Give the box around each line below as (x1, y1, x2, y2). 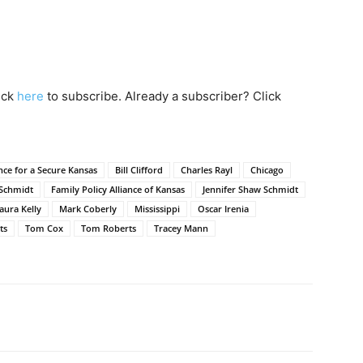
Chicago (250, 163, 284, 176)
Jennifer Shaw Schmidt (203, 182, 298, 195)
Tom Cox (25, 221, 63, 234)
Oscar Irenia (198, 202, 249, 215)
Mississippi (135, 202, 180, 215)
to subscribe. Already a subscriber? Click (44, 88, 281, 104)
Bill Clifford (115, 163, 163, 176)
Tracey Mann (154, 221, 208, 234)
